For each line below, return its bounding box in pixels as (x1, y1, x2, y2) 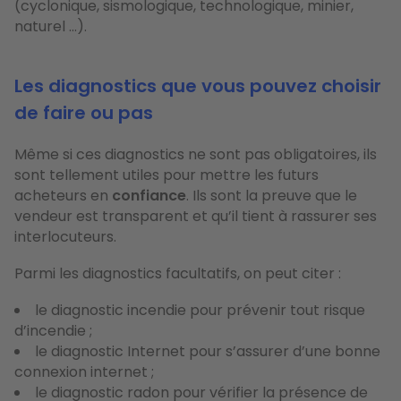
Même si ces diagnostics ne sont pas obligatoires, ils (14, 143, 377, 165)
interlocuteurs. (14, 226, 116, 247)
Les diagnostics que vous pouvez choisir (14, 73, 381, 98)
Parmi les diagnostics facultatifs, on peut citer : (14, 262, 341, 284)
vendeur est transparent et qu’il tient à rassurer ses (14, 205, 377, 226)
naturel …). (14, 15, 87, 37)
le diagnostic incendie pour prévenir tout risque (35, 299, 365, 320)
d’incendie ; (14, 320, 92, 341)
